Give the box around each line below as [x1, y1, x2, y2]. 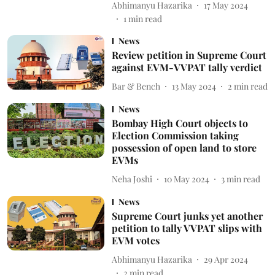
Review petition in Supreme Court [111, 48, 266, 62]
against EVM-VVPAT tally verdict [111, 61, 262, 74]
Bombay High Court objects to [111, 117, 248, 130]
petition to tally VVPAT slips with [111, 222, 262, 235]
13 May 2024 [171, 80, 216, 92]
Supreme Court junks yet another [111, 209, 263, 223]
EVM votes [111, 234, 160, 247]
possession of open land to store [111, 141, 257, 155]
